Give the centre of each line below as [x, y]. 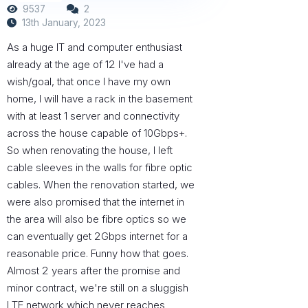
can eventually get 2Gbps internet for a [98, 236]
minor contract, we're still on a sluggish [98, 288]
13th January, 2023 [62, 22]
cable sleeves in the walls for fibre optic [100, 168]
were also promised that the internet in [96, 202]
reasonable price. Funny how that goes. [98, 254]
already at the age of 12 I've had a [86, 65]
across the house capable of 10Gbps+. [97, 133]
